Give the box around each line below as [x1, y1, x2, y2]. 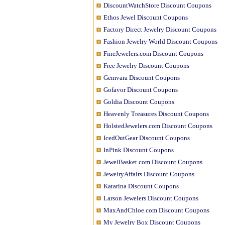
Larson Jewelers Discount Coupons [103, 194, 198, 202]
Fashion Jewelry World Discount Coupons [103, 38, 217, 45]
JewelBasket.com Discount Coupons [103, 158, 202, 166]
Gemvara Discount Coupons [103, 74, 180, 81]
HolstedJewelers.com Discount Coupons [103, 122, 212, 130]
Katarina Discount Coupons [103, 182, 179, 190]
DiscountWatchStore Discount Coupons [103, 2, 211, 9]
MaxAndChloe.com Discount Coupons [103, 206, 209, 214]
